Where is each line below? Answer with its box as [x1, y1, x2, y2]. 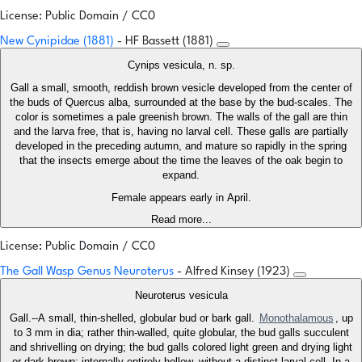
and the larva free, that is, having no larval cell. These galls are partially [14, 125, 348, 138]
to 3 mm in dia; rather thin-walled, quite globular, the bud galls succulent [13, 326, 349, 339]
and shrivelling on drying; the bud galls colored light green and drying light [10, 341, 352, 354]
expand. [162, 169, 200, 182]
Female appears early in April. [111, 192, 251, 204]
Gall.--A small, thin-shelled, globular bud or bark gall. [9, 312, 258, 325]
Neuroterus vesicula [134, 289, 228, 302]
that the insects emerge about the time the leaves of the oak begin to [19, 154, 343, 167]
